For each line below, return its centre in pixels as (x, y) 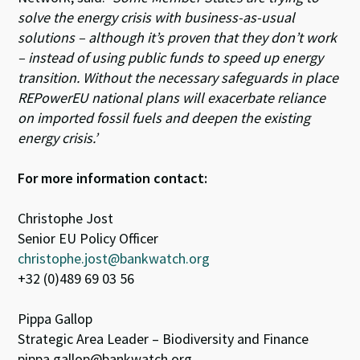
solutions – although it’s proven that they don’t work (178, 37)
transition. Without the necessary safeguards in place (178, 77)
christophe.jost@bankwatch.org (114, 258)
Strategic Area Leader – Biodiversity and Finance (164, 338)
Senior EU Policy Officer (88, 238)
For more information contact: (113, 178)
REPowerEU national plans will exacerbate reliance (172, 97)
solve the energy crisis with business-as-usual (157, 17)
